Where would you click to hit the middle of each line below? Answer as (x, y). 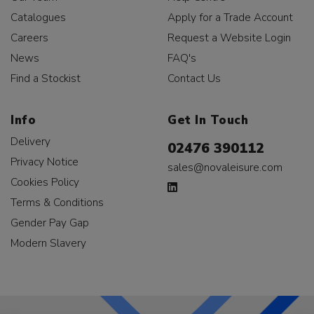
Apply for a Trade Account (230, 18)
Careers (29, 38)
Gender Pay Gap (50, 223)
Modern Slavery (48, 243)
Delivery (30, 142)
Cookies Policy (45, 182)
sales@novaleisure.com (225, 168)
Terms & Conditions (57, 203)
